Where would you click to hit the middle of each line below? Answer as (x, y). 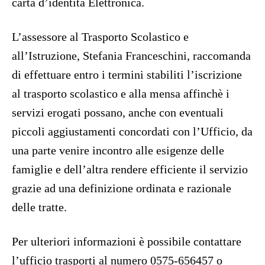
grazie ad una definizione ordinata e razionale (122, 188)
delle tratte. (39, 207)
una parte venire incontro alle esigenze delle (118, 151)
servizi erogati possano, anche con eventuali (118, 113)
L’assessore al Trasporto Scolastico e (100, 37)
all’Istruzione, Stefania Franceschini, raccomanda (131, 56)
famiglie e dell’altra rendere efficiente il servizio (130, 169)
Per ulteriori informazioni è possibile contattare (127, 242)
